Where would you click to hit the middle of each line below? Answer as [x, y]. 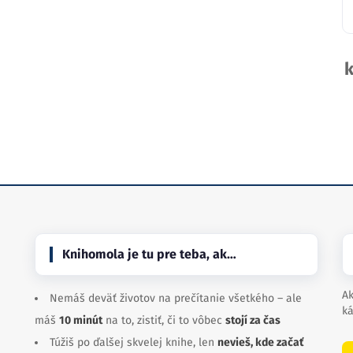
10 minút [81, 320]
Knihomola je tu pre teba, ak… [149, 254]
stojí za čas [253, 320]
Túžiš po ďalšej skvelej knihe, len [134, 342]
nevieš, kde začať [260, 342]
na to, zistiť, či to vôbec [164, 320]
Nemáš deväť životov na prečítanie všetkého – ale [176, 298]
